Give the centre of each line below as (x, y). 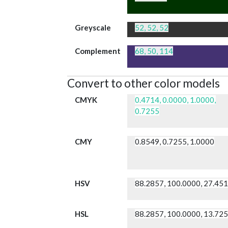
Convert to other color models (144, 83)
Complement (98, 51)
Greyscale (93, 28)
